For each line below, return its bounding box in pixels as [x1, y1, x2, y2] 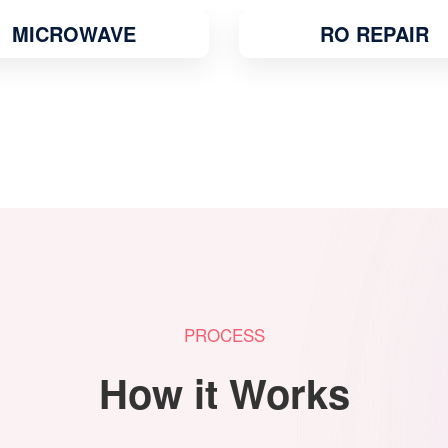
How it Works [98, 364, 350, 421]
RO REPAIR [19, 19, 129, 48]
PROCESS [183, 322, 265, 347]
